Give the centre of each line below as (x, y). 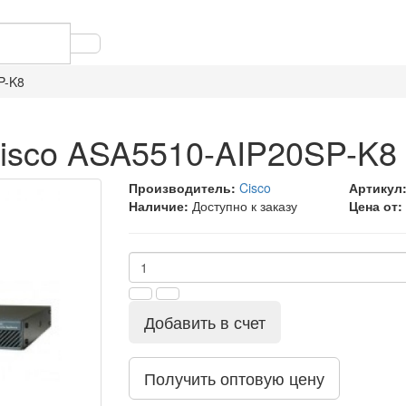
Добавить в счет (204, 322)
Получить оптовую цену (234, 378)
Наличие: (158, 206)
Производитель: (182, 188)
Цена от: (376, 206)
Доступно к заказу (244, 206)
